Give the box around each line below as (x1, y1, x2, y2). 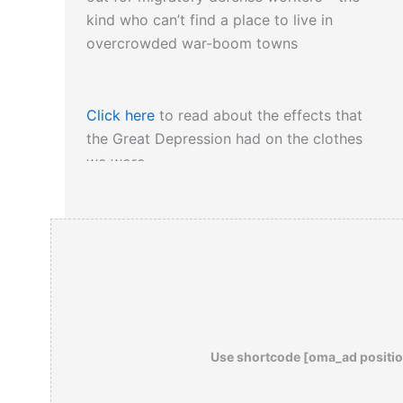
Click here (86, 106, 159, 125)
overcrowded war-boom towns (86, 34, 298, 53)
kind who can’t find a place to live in (86, 11, 333, 30)
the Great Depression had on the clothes (86, 130, 363, 148)
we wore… (86, 153, 157, 172)
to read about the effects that (159, 106, 363, 125)
